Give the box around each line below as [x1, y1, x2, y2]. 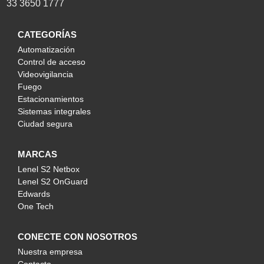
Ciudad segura [18, 118, 72, 128]
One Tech [18, 201, 54, 211]
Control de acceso [18, 57, 85, 67]
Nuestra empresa [18, 246, 82, 256]
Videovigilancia [18, 69, 73, 79]
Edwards [18, 189, 50, 199]
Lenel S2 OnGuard [18, 176, 88, 186]
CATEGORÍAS [18, 29, 77, 39]
